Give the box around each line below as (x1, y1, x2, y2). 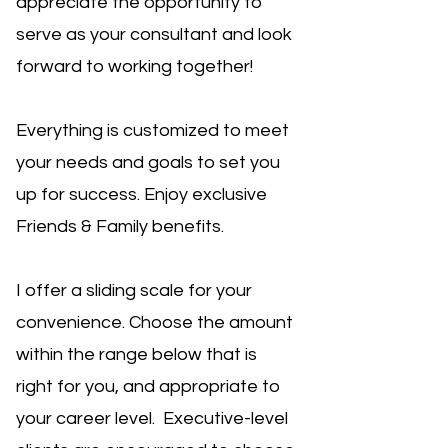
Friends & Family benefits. (16, 217, 224, 236)
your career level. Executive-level (16, 409, 288, 428)
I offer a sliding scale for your (16, 281, 252, 300)
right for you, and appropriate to (16, 377, 280, 396)
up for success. (16, 185, 144, 204)
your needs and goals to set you (16, 153, 280, 172)
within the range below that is (16, 345, 257, 364)
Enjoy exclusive (144, 185, 267, 204)
